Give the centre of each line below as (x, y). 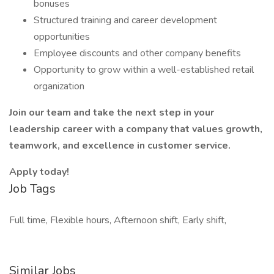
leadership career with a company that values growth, (136, 129)
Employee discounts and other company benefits (137, 53)
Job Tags (32, 189)
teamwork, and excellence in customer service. (120, 146)
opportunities (62, 37)
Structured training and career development (125, 20)
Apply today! (39, 172)
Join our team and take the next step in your (112, 113)
